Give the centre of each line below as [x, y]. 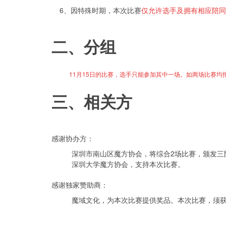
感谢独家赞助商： [80, 184]
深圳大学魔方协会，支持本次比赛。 [128, 164]
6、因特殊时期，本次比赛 [96, 10]
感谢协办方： [73, 138]
